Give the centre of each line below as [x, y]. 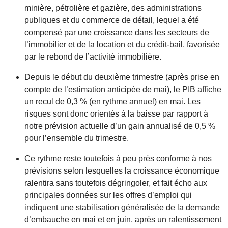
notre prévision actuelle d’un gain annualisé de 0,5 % [120, 126]
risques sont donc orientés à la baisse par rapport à [116, 114]
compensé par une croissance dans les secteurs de [117, 33]
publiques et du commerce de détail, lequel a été [112, 20]
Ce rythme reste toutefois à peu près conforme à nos [118, 159]
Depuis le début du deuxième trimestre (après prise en [122, 77]
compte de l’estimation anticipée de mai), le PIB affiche [123, 90]
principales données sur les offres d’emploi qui [108, 195]
